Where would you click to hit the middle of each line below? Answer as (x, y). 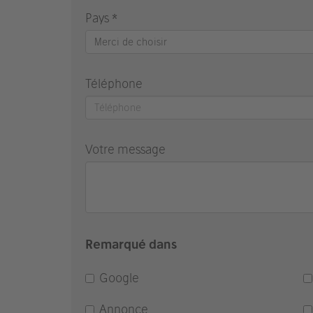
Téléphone (114, 83)
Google (119, 278)
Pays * (101, 18)
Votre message (125, 149)
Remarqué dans (131, 244)
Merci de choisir (131, 42)
